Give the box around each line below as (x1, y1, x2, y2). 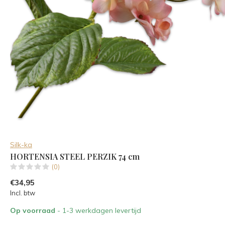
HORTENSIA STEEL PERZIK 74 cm (10, 151, 140, 162)
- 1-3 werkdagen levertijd (57, 205, 141, 215)
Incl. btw (10, 188, 35, 197)
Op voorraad (10, 205, 57, 215)
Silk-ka (10, 140, 32, 149)
